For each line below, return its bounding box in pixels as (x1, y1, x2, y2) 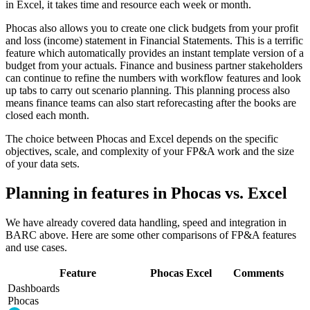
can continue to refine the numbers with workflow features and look (6, 71, 301, 84)
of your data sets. (6, 157, 80, 170)
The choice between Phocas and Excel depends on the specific (6, 132, 278, 145)
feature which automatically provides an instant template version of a (6, 46, 304, 59)
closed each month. (6, 109, 89, 121)
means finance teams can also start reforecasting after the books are (6, 96, 296, 109)
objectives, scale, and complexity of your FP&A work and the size (6, 145, 294, 157)
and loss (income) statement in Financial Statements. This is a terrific (6, 34, 303, 46)
